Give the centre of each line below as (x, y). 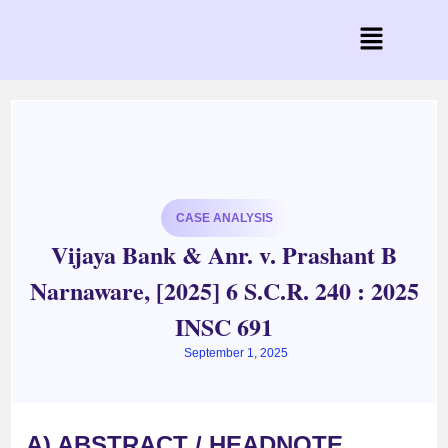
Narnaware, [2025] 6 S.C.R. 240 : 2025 (224, 291)
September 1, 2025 (235, 353)
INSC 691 (224, 327)
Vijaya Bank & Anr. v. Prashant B (224, 255)
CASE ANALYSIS (224, 218)
